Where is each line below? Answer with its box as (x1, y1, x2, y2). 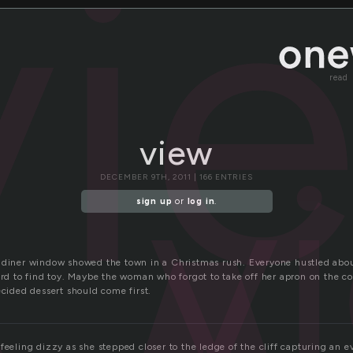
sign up (136, 196, 173, 207)
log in (187, 196, 215, 207)
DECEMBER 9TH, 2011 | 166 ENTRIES (100, 172, 253, 182)
